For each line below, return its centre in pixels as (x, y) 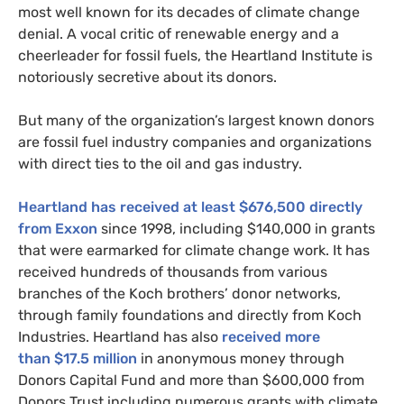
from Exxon (58, 229)
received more (271, 337)
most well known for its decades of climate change (189, 13)
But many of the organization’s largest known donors (196, 121)
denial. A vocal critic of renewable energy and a (179, 34)
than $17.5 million (78, 359)
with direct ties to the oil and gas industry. (160, 164)
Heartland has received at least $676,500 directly (190, 207)
